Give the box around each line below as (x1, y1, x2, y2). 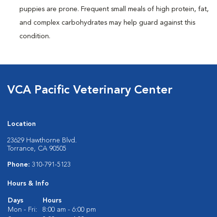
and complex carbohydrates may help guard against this (19, 19, 195, 26)
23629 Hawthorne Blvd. (7, 137, 77, 144)
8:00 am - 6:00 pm (43, 206, 96, 213)
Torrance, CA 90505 (7, 145, 66, 152)
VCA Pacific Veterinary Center (7, 85, 172, 96)
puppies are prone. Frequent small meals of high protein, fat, (19, 6, 209, 13)
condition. (19, 33, 50, 40)
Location (7, 121, 36, 127)
